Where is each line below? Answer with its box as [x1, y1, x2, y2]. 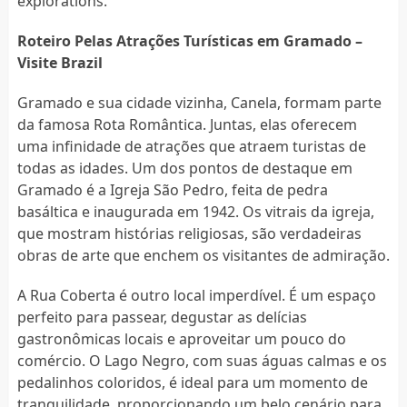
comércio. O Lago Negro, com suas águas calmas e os [16, 350, 387, 371]
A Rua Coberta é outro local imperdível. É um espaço [16, 284, 376, 305]
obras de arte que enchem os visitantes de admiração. [16, 244, 390, 265]
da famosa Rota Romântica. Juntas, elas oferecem [16, 114, 357, 134]
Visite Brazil [16, 52, 103, 73]
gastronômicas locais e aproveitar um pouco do [16, 328, 346, 349]
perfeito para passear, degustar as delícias [16, 306, 307, 327]
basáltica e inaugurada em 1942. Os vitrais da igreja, [16, 201, 374, 222]
